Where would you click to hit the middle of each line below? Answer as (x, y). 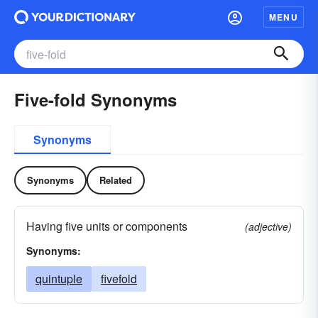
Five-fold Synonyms (95, 99)
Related (116, 180)
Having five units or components (107, 226)
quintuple (59, 279)
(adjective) (268, 226)
